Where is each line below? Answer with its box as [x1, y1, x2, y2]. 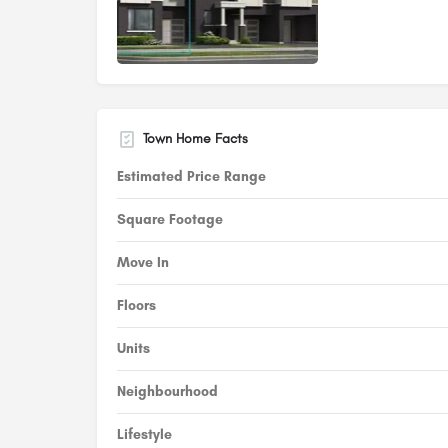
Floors [117, 297, 156, 315]
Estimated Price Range [117, 168, 266, 186]
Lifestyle [117, 426, 172, 444]
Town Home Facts [143, 130, 248, 148]
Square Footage [117, 211, 223, 229]
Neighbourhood [117, 383, 218, 401]
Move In [117, 254, 169, 272]
